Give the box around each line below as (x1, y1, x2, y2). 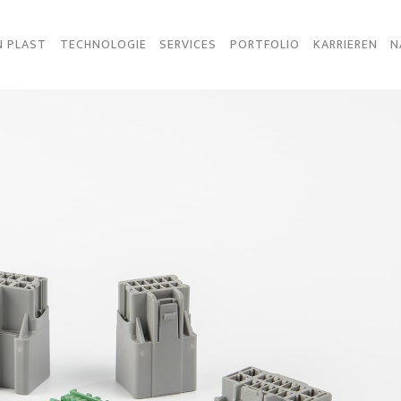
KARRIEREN (312, 34, 378, 55)
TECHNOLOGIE (59, 34, 147, 55)
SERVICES (159, 34, 218, 55)
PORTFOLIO (229, 34, 300, 55)
